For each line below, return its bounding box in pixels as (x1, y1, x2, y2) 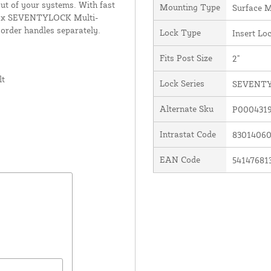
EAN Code (159, 154, 200, 165)
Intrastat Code (159, 128, 216, 139)
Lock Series (159, 77, 204, 88)
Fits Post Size (159, 52, 212, 63)
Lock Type (159, 27, 201, 38)
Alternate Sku (159, 103, 214, 114)
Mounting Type (159, 1, 220, 12)
